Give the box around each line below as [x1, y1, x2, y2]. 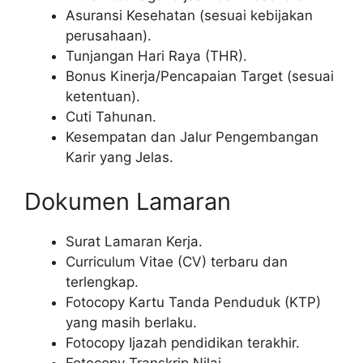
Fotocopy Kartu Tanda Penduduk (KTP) [66, 294, 321, 311]
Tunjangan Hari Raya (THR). [66, 47, 247, 64]
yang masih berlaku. [66, 314, 197, 331]
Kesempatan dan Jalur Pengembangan [66, 128, 318, 145]
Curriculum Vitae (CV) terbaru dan [66, 254, 288, 271]
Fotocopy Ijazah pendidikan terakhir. [66, 335, 300, 352]
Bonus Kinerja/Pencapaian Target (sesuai [66, 67, 334, 84]
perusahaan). [66, 27, 152, 44]
